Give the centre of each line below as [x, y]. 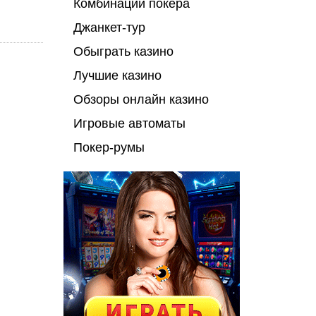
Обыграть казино [123, 51]
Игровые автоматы [129, 123]
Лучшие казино [117, 75]
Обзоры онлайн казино [141, 99]
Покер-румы [109, 147]
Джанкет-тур [109, 28]
